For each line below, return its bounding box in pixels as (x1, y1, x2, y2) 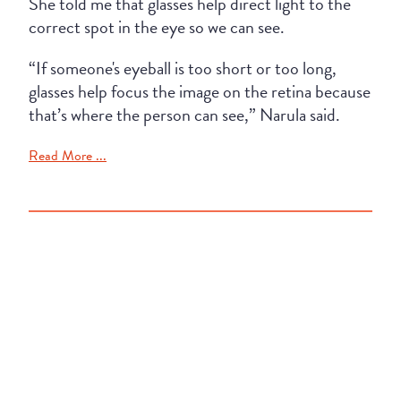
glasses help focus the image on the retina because (29, 77, 371, 105)
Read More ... (29, 144, 107, 166)
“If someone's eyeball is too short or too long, (29, 54, 337, 81)
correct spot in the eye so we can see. (29, 13, 285, 40)
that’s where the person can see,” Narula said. (29, 100, 340, 128)
